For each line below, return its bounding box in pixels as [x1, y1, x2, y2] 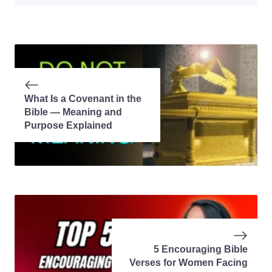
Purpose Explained [24, 120, 112, 131]
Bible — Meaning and [24, 106, 122, 117]
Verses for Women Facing [129, 257, 248, 268]
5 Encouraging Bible [154, 243, 248, 254]
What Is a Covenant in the [24, 93, 141, 104]
